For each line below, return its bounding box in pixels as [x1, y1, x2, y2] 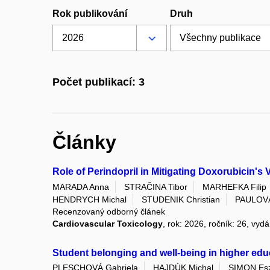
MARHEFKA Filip [202, 181, 266, 192]
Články [52, 131, 116, 153]
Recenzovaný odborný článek [52, 206, 165, 216]
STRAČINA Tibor [124, 181, 187, 192]
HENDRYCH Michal [52, 194, 127, 204]
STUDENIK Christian [142, 194, 220, 204]
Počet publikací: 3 [52, 76, 145, 89]
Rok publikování [52, 8, 127, 19]
